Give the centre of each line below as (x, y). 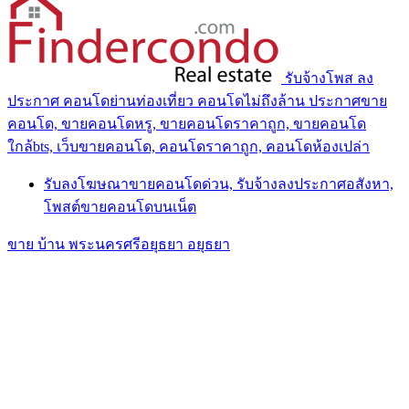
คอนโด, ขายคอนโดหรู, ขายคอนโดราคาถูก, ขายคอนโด (187, 123)
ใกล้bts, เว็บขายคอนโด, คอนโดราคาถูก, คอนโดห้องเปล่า (189, 146)
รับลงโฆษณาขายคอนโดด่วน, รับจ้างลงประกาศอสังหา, (219, 184)
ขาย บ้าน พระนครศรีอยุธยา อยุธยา (119, 244)
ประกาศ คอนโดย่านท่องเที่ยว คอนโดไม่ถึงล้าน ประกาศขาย (197, 100)
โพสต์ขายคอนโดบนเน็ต (120, 206)
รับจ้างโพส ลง (329, 78)
